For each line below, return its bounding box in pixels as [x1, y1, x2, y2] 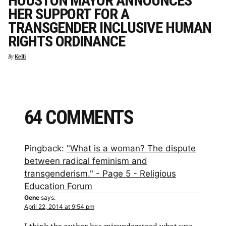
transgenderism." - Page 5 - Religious [24, 168, 176, 179]
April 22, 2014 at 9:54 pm [24, 202, 94, 210]
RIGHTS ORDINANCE [8, 32, 125, 50]
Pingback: [24, 143, 67, 153]
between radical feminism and [24, 155, 147, 166]
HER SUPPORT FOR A [8, 5, 129, 23]
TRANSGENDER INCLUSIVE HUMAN [8, 19, 212, 37]
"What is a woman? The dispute [67, 143, 196, 153]
